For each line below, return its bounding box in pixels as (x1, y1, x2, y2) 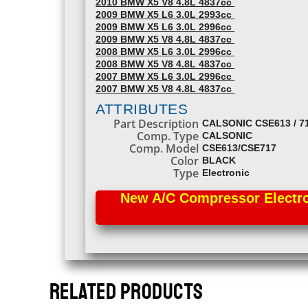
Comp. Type (137, 129, 199, 144)
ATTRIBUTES (96, 100, 188, 117)
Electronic (202, 167, 250, 178)
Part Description (113, 116, 199, 131)
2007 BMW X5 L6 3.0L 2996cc (96, 71, 232, 82)
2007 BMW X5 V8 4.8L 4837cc (96, 83, 232, 94)
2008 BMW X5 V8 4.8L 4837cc (96, 58, 232, 69)
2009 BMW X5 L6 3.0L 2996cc (96, 21, 232, 32)
